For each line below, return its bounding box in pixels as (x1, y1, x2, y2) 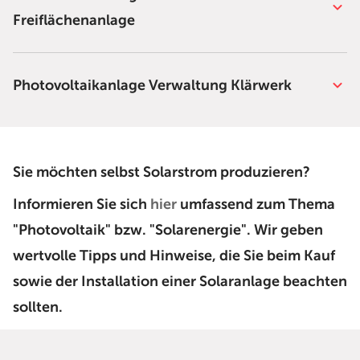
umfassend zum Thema (177, 196, 335, 212)
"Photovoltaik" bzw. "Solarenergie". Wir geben (13, 222, 323, 238)
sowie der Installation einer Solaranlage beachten (13, 273, 347, 289)
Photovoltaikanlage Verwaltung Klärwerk (13, 77, 292, 93)
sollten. (13, 299, 63, 315)
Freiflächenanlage (13, 12, 135, 28)
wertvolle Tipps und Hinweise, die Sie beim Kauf (13, 247, 335, 264)
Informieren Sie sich (13, 196, 150, 212)
